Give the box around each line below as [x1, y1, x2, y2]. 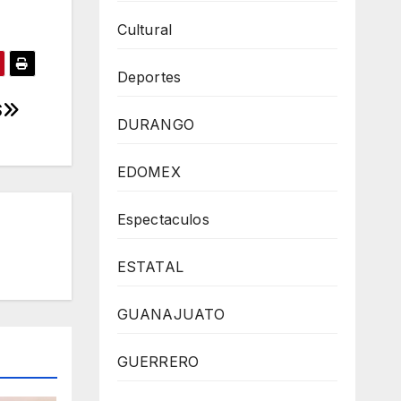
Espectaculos [116, 210, 209, 228]
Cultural [116, 21, 173, 38]
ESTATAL [116, 258, 183, 276]
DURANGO [116, 115, 194, 133]
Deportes [116, 68, 182, 86]
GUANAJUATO [116, 305, 226, 323]
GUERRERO [116, 353, 200, 371]
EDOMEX [116, 163, 181, 181]
